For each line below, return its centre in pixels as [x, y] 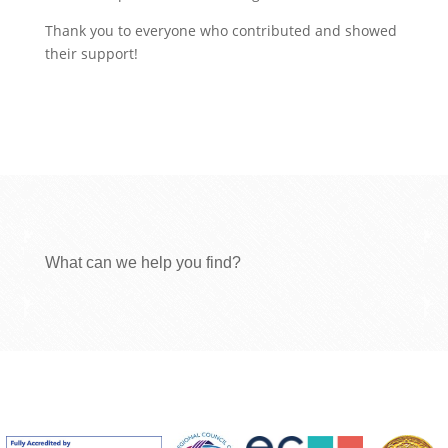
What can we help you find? [142, 262]
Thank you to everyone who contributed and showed [220, 30]
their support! [91, 53]
